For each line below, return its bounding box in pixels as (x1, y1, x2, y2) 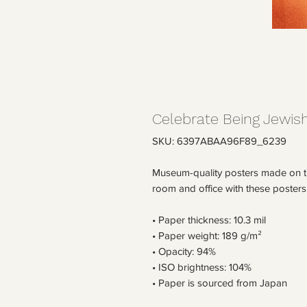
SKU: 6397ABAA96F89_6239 (152, 135, 286, 147)
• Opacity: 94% (152, 245, 216, 258)
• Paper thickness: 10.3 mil (152, 214, 266, 226)
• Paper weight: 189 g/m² (152, 230, 262, 242)
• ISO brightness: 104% (152, 261, 251, 273)
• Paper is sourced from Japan (152, 277, 287, 289)
